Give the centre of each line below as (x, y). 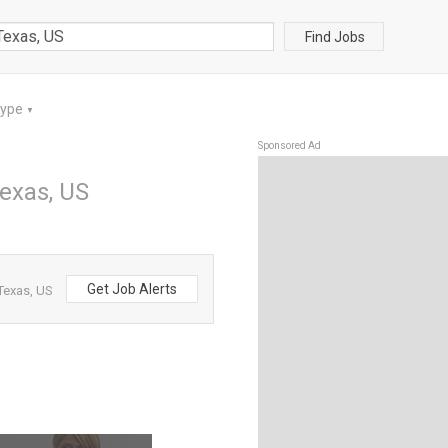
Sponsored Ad (289, 145)
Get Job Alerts (132, 289)
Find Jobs (335, 36)
